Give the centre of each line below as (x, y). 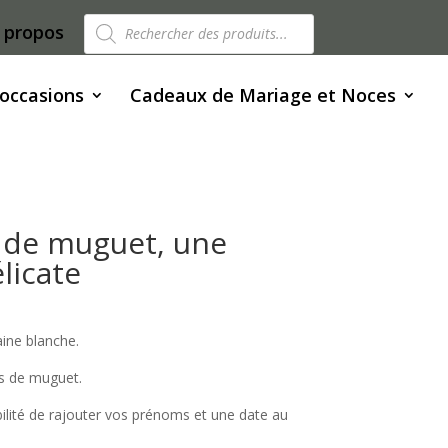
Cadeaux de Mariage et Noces (263, 94)
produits (119, 57)
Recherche (128, 21)
